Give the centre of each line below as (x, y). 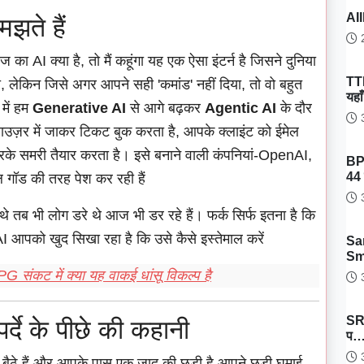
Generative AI (79, 108)
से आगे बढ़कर (165, 108)
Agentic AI (240, 108)
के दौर (294, 108)
